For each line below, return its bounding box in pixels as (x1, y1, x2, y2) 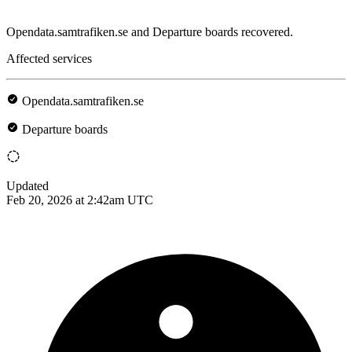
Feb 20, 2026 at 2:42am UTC (6, 192, 153, 207)
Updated (6, 178, 49, 192)
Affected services (6, 51, 92, 65)
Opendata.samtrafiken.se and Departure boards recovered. (6, 24, 293, 38)
